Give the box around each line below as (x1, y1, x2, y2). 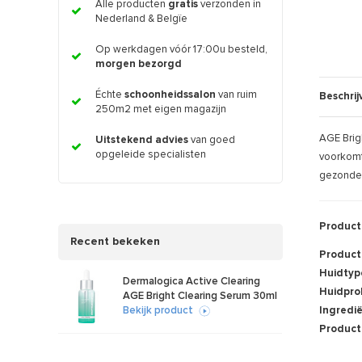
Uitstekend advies (95, 134, 188, 145)
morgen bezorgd (95, 58, 182, 69)
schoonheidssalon (124, 89, 216, 100)
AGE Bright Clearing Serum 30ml (123, 290, 277, 301)
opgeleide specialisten (95, 149, 206, 160)
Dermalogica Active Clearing (123, 276, 260, 287)
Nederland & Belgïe (95, 13, 187, 24)
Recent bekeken (70, 235, 160, 247)
